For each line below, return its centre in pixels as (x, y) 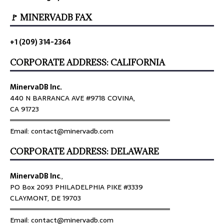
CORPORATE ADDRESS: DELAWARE (84, 152)
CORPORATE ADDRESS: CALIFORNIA (87, 63)
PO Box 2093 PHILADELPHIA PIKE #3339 (76, 187)
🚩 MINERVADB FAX (51, 18)
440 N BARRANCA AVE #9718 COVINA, (72, 98)
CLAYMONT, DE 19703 (45, 198)
